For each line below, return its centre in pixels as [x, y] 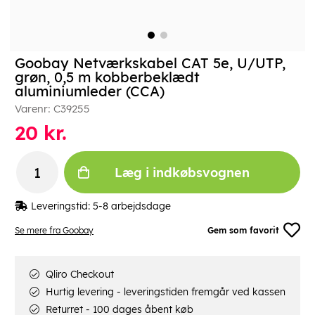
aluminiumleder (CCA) [90, 91]
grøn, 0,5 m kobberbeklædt [107, 77]
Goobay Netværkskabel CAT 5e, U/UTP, [150, 63]
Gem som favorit [244, 230]
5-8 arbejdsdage [132, 206]
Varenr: [34, 109]
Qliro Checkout [78, 275]
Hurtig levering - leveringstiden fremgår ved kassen [164, 292]
